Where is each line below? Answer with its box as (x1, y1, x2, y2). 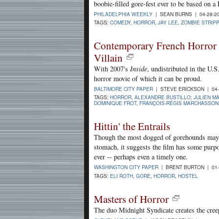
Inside (130, 64, 147, 74)
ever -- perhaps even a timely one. (94, 152, 188, 162)
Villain (94, 51, 123, 65)
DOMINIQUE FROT (94, 99, 136, 107)
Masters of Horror (94, 192, 169, 206)
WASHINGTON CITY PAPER (94, 163, 158, 171)
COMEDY (110, 18, 131, 26)
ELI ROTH (110, 172, 133, 179)
